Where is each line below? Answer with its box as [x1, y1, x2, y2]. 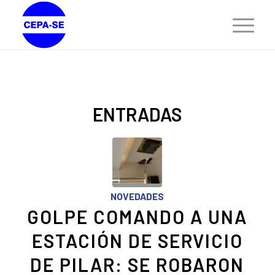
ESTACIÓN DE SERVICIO [31, 230, 243, 252]
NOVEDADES [110, 190, 165, 202]
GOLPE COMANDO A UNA [27, 206, 248, 228]
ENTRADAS [93, 103, 182, 125]
